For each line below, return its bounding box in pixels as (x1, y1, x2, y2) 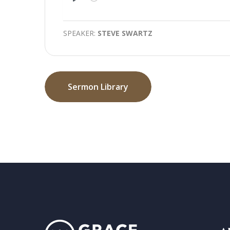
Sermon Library (68, 81, 128, 92)
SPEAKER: (63, 28, 98, 38)
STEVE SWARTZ (98, 28, 152, 38)
